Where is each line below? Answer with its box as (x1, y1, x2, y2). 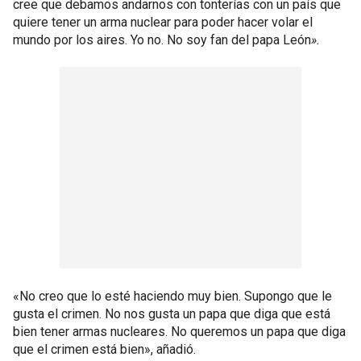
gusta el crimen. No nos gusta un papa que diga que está (13, 305, 330, 322)
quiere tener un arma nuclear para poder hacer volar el (13, 14, 313, 30)
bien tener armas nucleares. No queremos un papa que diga (13, 323, 346, 339)
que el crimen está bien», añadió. (13, 341, 196, 357)
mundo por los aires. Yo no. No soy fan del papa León (13, 31, 311, 48)
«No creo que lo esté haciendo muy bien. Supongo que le (13, 288, 332, 304)
